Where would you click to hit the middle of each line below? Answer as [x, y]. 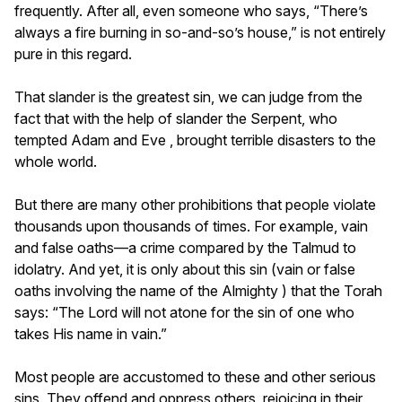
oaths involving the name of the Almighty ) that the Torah [198, 290]
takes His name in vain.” [91, 333]
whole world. [56, 161]
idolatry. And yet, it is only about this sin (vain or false [185, 269]
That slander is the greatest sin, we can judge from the [188, 96]
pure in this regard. [73, 53]
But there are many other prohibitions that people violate [195, 204]
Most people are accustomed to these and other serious [195, 376]
